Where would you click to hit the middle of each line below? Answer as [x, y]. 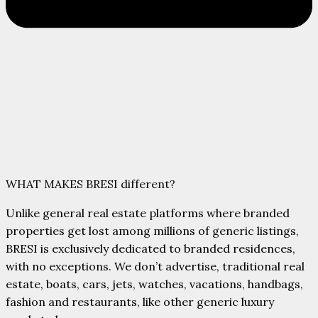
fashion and [39, 301]
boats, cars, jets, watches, [118, 284]
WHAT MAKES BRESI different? [91, 183]
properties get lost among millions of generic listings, [152, 230]
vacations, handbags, [246, 284]
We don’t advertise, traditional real [209, 266]
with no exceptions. [60, 266]
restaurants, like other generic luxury [173, 301]
